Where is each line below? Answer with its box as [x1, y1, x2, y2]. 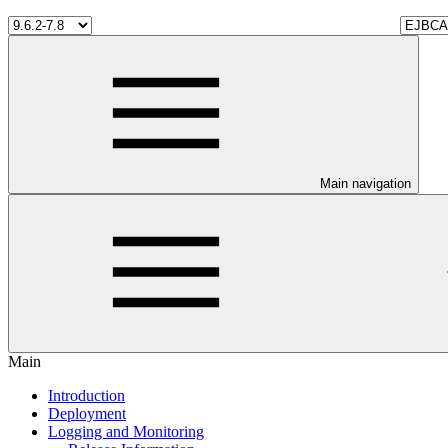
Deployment [48, 405, 126, 422]
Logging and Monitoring [48, 423, 204, 440]
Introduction [48, 387, 125, 404]
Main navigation [320, 176, 411, 191]
